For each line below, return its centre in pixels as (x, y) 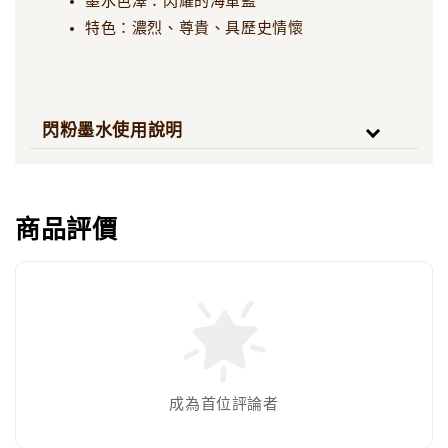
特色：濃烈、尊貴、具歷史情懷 (194, 27)
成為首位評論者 (224, 403)
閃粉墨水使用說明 (112, 130)
